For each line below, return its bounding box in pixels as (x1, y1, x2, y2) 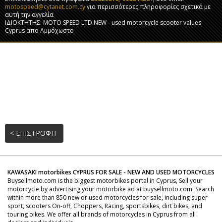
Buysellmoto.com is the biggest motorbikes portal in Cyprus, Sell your (7, 176, 203, 185)
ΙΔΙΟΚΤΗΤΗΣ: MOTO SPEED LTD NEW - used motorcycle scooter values (5, 18, 201, 27)
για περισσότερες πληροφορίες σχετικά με (85, 2, 211, 11)
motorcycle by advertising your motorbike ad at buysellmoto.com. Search (7, 185, 214, 193)
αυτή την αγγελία (5, 10, 54, 19)
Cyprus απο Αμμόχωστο (5, 26, 74, 35)
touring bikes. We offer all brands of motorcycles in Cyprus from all (7, 210, 196, 219)
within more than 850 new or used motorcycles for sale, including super (7, 193, 208, 202)
